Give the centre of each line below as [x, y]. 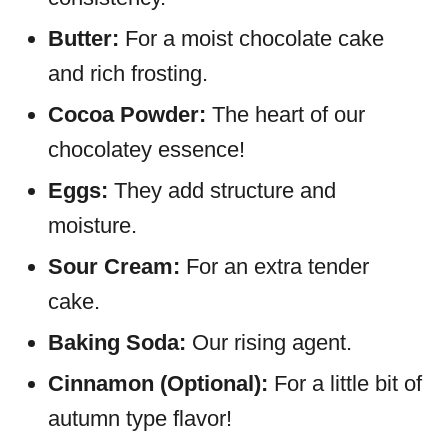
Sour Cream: [114, 266]
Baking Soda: [117, 342]
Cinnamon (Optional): [161, 383]
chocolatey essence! [146, 149]
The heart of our [288, 114]
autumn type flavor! [140, 418]
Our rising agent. [269, 342]
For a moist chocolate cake [254, 38]
